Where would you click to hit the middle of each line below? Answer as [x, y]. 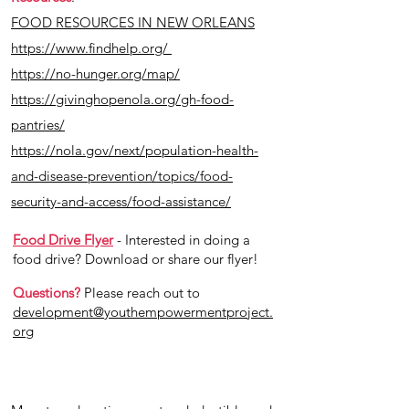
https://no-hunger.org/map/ [95, 73]
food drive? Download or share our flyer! [136, 259]
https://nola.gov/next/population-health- [135, 150]
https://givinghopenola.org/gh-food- [122, 99]
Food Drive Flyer [63, 240]
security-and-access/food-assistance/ [121, 201]
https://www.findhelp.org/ [91, 48]
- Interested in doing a [182, 240]
